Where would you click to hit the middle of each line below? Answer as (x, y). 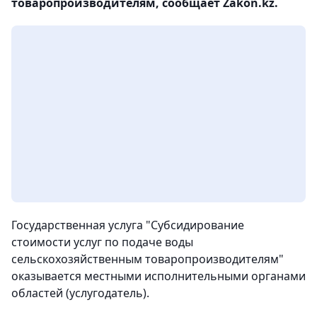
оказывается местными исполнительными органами (158, 276)
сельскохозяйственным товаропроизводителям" (148, 259)
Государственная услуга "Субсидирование (128, 225)
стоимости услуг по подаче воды (102, 242)
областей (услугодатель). (80, 293)
